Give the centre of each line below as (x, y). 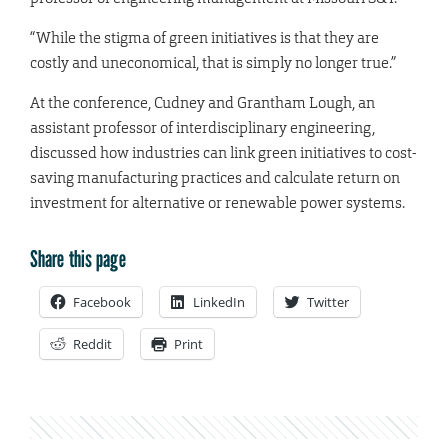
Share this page (78, 259)
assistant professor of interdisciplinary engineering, (202, 128)
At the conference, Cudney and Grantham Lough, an (202, 103)
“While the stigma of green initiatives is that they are (204, 38)
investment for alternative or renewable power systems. (217, 203)
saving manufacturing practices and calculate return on (215, 178)
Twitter (328, 302)
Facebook (102, 302)
